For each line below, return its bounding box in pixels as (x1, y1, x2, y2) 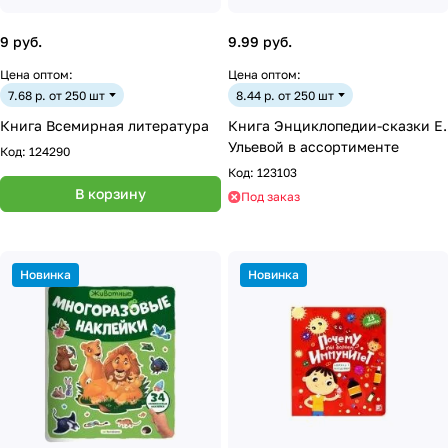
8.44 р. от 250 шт (236, 87, 334, 103)
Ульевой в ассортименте (228, 138, 399, 155)
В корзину (75, 185, 146, 202)
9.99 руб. (228, 33, 292, 50)
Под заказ (241, 189, 300, 204)
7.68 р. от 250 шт (8, 87, 105, 103)
